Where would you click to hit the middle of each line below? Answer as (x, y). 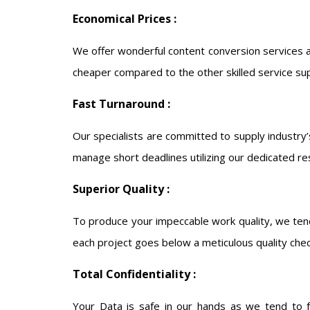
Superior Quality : (121, 189)
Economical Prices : (125, 19)
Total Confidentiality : (134, 274)
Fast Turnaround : (121, 104)
